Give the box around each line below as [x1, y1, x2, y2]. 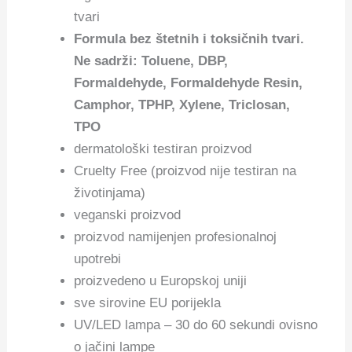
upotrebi [74, 251, 122, 267]
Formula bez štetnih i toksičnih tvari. [74, 31, 305, 47]
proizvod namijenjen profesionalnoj [74, 229, 277, 245]
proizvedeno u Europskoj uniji [74, 273, 247, 289]
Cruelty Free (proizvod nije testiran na [74, 163, 297, 179]
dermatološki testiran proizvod [74, 141, 252, 157]
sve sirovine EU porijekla [74, 295, 222, 311]
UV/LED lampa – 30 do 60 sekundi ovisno [74, 317, 318, 333]
